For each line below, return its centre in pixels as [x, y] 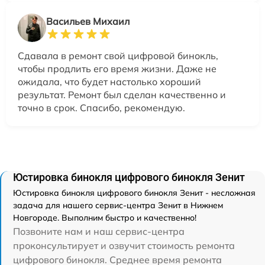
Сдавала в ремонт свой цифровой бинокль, [118, 56]
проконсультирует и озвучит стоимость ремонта [124, 245]
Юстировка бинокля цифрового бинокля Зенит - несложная [134, 193]
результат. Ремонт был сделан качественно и [122, 95]
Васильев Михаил [88, 21]
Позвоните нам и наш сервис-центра [99, 231]
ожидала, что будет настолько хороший [109, 82]
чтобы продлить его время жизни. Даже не [117, 69]
